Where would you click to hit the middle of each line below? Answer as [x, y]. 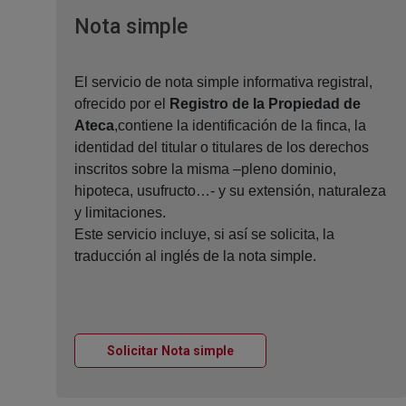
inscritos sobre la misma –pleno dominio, [205, 169]
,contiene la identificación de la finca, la [240, 126]
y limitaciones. [120, 213]
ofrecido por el [122, 104]
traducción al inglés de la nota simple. [195, 256]
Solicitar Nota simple [170, 351]
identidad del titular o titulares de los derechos [222, 148]
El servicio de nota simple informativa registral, [223, 82]
